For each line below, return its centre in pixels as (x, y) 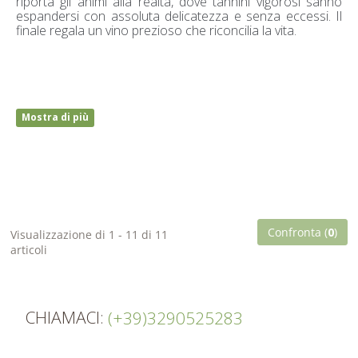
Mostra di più (56, 117)
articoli (29, 249)
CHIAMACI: (65, 317)
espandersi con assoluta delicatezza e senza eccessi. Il (179, 16)
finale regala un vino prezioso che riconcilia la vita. (156, 30)
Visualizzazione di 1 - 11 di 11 (89, 234)
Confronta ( (298, 232)
